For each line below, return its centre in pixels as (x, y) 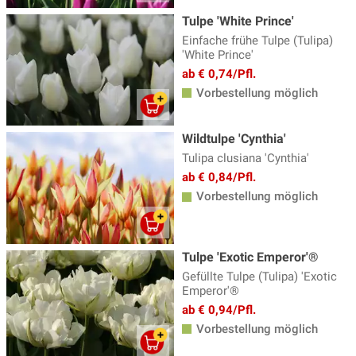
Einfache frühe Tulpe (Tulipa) (257, 40)
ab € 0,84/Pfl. (219, 178)
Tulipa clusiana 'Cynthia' (246, 159)
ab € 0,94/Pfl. (219, 310)
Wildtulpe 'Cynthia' (234, 139)
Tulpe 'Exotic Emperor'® (250, 257)
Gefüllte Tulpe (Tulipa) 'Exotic (259, 277)
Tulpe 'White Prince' (238, 21)
